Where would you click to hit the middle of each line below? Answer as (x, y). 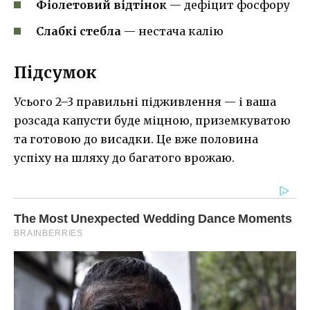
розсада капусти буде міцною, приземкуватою (152, 121)
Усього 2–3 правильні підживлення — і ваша (145, 102)
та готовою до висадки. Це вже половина (136, 139)
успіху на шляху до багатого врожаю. (124, 158)
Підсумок (55, 73)
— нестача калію (172, 31)
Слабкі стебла (79, 31)
